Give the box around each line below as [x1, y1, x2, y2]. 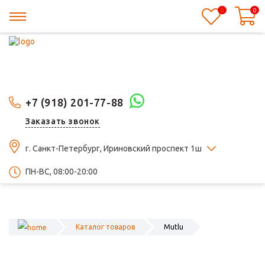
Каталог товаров [76, 223, 135, 231]
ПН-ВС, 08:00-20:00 [25, 167, 98, 176]
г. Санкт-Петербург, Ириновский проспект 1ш [25, 144, 203, 153]
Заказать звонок [25, 117, 100, 126]
